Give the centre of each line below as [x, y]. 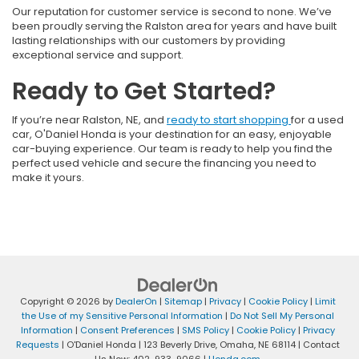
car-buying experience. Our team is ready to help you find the [172, 148]
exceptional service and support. [98, 54]
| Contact [317, 344]
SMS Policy [205, 330]
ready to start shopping [229, 119]
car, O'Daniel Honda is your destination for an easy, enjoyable [172, 134]
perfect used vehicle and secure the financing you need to [164, 163]
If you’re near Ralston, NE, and [89, 119]
